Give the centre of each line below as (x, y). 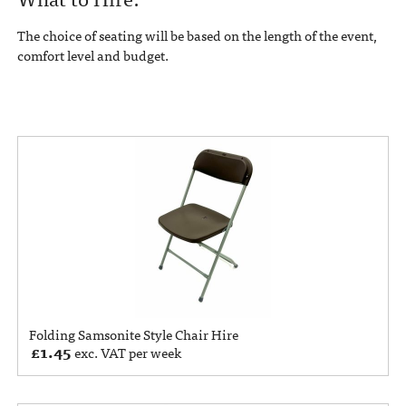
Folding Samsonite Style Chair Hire (134, 334)
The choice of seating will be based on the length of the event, (197, 36)
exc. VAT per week (126, 352)
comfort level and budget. (92, 56)
